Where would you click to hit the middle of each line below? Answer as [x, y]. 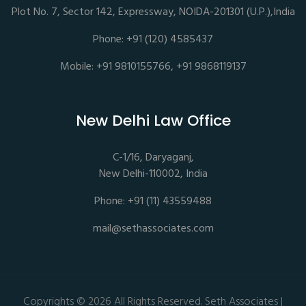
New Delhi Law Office [153, 121]
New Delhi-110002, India [153, 174]
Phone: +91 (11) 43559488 [153, 201]
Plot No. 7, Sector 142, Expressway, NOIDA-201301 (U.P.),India [153, 12]
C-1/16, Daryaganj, [153, 158]
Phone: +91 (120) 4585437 [153, 40]
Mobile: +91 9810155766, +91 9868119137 [153, 67]
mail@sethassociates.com [153, 229]
